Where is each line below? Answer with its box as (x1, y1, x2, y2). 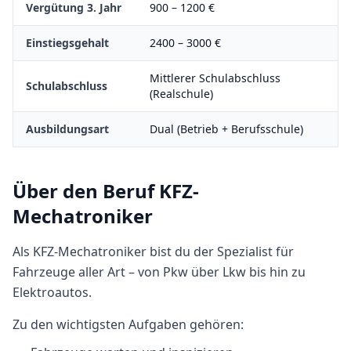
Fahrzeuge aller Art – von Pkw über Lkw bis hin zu (13, 263, 306, 280)
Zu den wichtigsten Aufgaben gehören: (13, 316, 244, 333)
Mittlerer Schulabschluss (150, 71, 280, 85)
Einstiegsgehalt (26, 35, 109, 50)
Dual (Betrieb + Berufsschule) (150, 121, 303, 136)
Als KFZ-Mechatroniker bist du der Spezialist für (13, 243, 294, 260)
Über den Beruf (13, 178, 159, 204)
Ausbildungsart (26, 121, 109, 136)
